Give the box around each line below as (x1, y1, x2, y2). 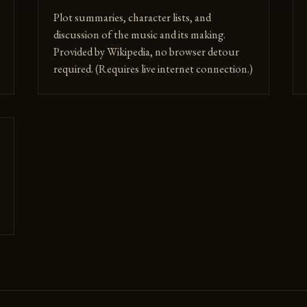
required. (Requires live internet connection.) (53, 61, 253, 76)
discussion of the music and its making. (53, 27, 225, 42)
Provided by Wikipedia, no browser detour (53, 44, 239, 59)
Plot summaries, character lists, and (53, 10, 211, 25)
